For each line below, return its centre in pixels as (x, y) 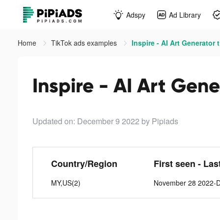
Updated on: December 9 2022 (86, 121)
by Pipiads (160, 121)
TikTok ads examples (85, 43)
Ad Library (185, 14)
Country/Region (84, 164)
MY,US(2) (66, 183)
